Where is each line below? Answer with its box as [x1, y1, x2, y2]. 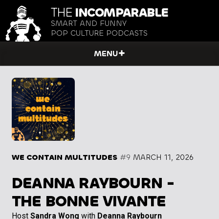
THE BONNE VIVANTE [12, 191, 166, 212]
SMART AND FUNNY [51, 18, 127, 29]
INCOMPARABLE [72, 4, 168, 21]
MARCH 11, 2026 [133, 152, 194, 163]
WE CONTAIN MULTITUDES [12, 152, 117, 163]
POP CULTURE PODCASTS [51, 28, 148, 39]
